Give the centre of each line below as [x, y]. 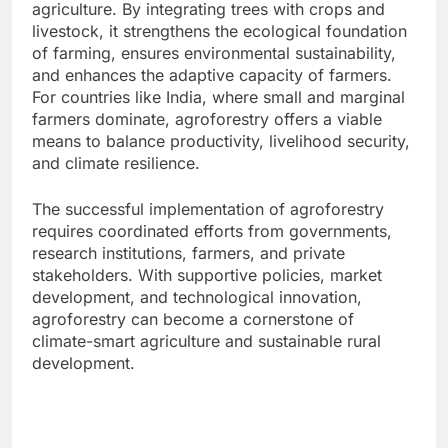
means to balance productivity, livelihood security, [221, 140]
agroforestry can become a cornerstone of [193, 318]
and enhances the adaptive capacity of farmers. [212, 74]
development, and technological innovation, [197, 296]
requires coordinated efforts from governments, [212, 230]
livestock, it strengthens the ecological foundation [219, 30]
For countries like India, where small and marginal [218, 96]
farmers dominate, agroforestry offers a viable [207, 118]
